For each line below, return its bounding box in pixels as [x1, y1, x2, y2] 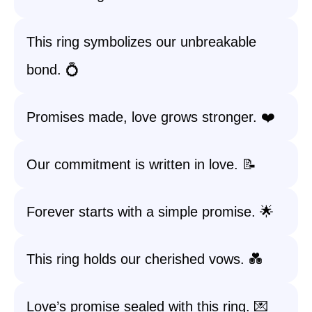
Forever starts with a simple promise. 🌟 [26, 204, 274, 219]
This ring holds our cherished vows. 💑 [26, 251, 263, 267]
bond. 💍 [26, 62, 79, 77]
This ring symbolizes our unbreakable [26, 34, 256, 49]
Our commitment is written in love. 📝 [26, 157, 256, 172]
